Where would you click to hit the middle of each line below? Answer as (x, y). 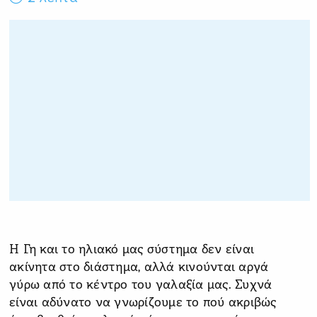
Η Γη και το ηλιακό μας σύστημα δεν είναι (132, 250)
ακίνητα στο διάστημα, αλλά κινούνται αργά (139, 267)
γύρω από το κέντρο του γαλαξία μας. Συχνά (141, 285)
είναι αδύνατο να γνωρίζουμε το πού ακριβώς (143, 303)
